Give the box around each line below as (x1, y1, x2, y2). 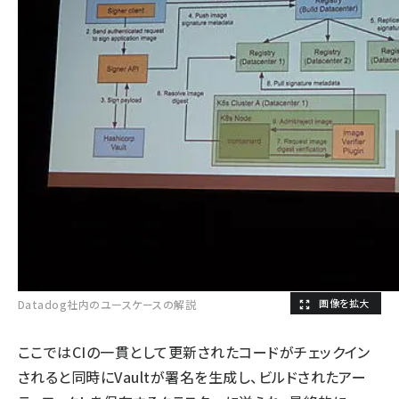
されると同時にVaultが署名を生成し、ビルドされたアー (18, 366, 367, 387)
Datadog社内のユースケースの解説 (18, 297, 197, 312)
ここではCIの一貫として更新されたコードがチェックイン (18, 341, 370, 362)
